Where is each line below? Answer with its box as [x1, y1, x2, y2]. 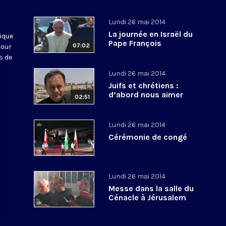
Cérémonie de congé [108, 132, 188, 142]
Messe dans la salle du [108, 183, 194, 193]
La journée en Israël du [108, 29, 193, 39]
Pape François [108, 38, 162, 48]
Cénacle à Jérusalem [108, 192, 187, 202]
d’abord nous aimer [108, 89, 184, 99]
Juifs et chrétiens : [108, 80, 179, 90]
